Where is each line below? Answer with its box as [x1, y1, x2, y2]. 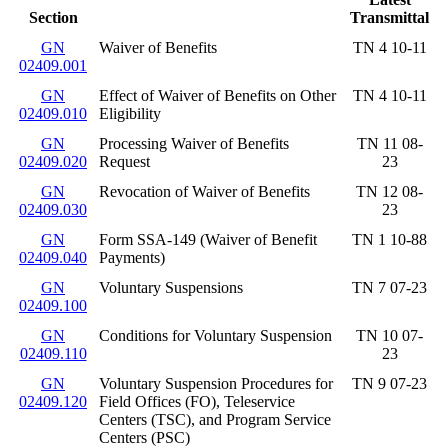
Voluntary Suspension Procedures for [99, 374, 333, 392]
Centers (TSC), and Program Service [99, 410, 331, 428]
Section [28, 8, 78, 26]
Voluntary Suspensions [99, 278, 243, 296]
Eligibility [99, 104, 161, 122]
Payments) [99, 248, 165, 266]
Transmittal [350, 8, 429, 26]
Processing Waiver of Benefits [99, 134, 289, 152]
